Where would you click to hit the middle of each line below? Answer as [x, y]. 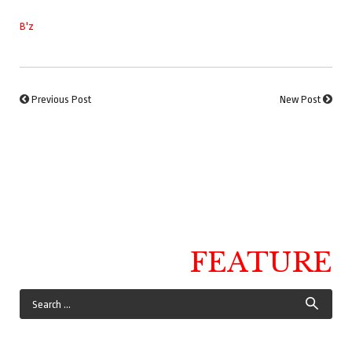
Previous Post [61, 100]
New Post [300, 100]
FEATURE [261, 263]
